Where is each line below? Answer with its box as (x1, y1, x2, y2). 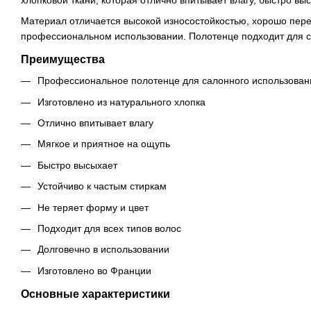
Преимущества (21, 53, 105, 66)
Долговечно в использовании (37, 244, 169, 255)
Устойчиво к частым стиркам (37, 180, 167, 192)
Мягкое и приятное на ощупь (37, 138, 170, 150)
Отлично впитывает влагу (37, 117, 153, 128)
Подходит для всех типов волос (37, 222, 181, 234)
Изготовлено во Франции (37, 264, 151, 276)
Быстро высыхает (37, 159, 117, 171)
